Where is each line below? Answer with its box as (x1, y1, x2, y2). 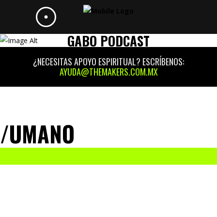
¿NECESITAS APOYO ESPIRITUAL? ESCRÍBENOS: (33, 55, 184, 68)
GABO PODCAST (67, 31, 150, 50)
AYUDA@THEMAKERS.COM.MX (59, 65, 158, 78)
